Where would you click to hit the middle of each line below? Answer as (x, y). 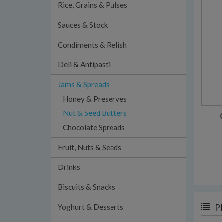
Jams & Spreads (84, 84)
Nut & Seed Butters (95, 113)
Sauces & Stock (83, 25)
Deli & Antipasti (84, 64)
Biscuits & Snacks (87, 187)
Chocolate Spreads (94, 127)
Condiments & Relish (92, 45)
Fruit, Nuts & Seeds (90, 147)
